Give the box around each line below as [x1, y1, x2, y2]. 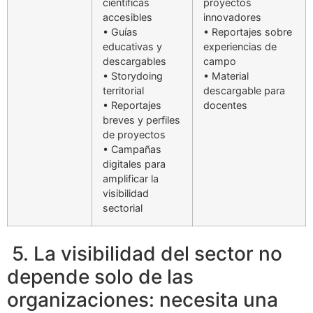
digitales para [103, 158, 166, 170]
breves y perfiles [103, 114, 180, 126]
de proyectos [103, 129, 166, 141]
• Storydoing [103, 70, 163, 82]
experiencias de [203, 41, 277, 53]
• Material [203, 70, 249, 82]
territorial [103, 85, 144, 97]
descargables [103, 55, 166, 68]
